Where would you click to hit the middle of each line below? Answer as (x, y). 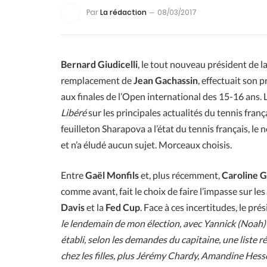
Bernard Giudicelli (99, 64)
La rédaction (123, 13)
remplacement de (96, 80)
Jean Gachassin (165, 80)
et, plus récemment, (180, 175)
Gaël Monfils (112, 175)
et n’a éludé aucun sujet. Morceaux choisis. (146, 144)
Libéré (74, 112)
